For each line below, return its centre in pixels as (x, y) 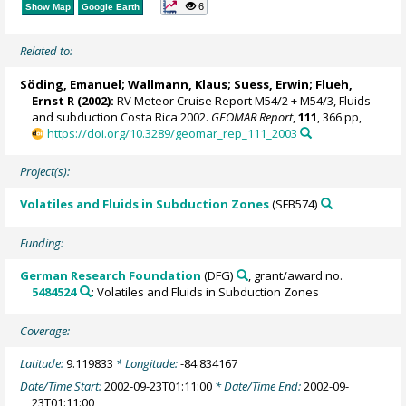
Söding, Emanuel (71, 84)
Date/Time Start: (63, 386)
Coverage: (45, 330)
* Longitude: (147, 364)
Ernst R (53, 100)
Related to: (47, 51)
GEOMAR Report (252, 116)
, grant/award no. (295, 276)
